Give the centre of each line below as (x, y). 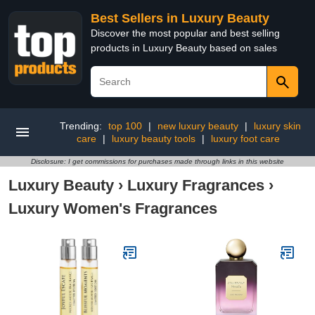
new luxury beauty (198, 126)
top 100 (125, 126)
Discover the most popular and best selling (185, 33)
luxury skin (277, 126)
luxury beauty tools (154, 139)
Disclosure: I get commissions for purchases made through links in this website (157, 161)
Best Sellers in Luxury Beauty (180, 18)
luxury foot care (245, 139)
